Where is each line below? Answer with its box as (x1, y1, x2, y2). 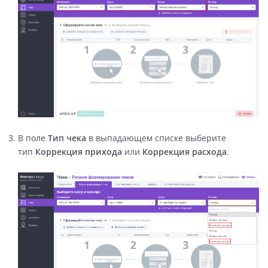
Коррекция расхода (142, 145, 227, 157)
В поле (18, 132, 45, 144)
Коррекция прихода (35, 145, 124, 157)
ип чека (53, 132, 86, 144)
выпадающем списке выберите (93, 132, 226, 144)
